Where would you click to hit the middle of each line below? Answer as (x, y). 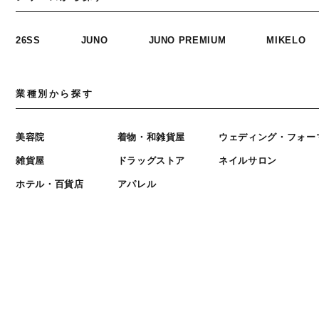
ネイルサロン (248, 160)
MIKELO (286, 40)
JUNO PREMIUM (187, 40)
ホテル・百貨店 (50, 184)
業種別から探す (55, 93)
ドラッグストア (151, 160)
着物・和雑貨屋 (151, 137)
